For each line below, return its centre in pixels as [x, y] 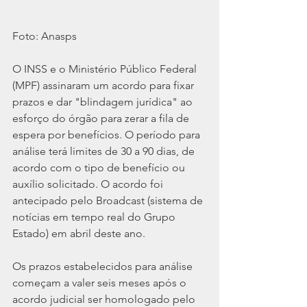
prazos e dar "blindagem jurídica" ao [104, 102]
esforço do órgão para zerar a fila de [102, 119]
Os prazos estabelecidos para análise [104, 267]
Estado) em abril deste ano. [79, 234]
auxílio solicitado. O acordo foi [89, 184]
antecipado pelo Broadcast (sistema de [109, 201]
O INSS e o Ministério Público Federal [106, 69]
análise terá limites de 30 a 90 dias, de [105, 151]
